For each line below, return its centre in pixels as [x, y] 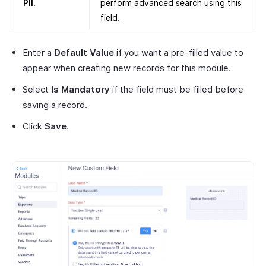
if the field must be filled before [177, 90]
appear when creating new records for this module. [127, 68]
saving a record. [55, 105]
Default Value [84, 53]
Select [37, 90]
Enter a [38, 53]
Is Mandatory [80, 90]
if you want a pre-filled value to [179, 53]
